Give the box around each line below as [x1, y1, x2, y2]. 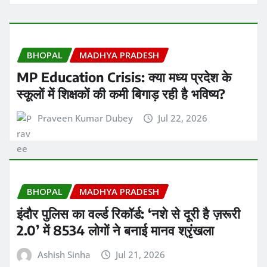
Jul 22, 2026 [158, 111, 208, 124]
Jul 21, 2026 [116, 248, 166, 260]
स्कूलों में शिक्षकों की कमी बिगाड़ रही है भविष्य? [17, 85, 225, 102]
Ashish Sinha [37, 248, 91, 260]
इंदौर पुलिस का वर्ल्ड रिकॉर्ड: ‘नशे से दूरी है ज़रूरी [17, 204, 240, 222]
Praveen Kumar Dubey [37, 111, 133, 124]
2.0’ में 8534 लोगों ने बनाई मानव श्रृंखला [17, 221, 214, 238]
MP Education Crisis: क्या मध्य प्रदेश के [17, 68, 231, 85]
